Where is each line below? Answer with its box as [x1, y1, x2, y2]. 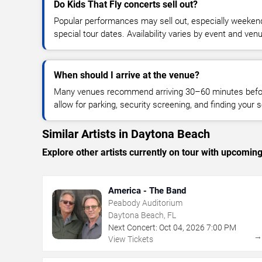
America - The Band [108, 185, 186, 196]
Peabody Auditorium [108, 198, 182, 208]
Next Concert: [108, 222, 157, 232]
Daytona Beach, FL [108, 210, 176, 220]
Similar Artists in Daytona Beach [42, 126, 210, 141]
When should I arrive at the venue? [54, 69, 199, 81]
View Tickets [108, 234, 153, 244]
